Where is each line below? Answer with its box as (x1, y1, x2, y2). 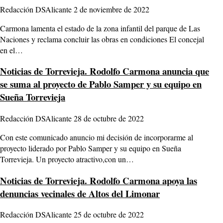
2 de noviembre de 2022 (74, 3, 149, 14)
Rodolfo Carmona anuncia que (87, 64, 209, 78)
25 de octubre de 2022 (74, 209, 144, 220)
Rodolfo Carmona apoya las (87, 173, 197, 187)
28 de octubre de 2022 (74, 112, 144, 123)
